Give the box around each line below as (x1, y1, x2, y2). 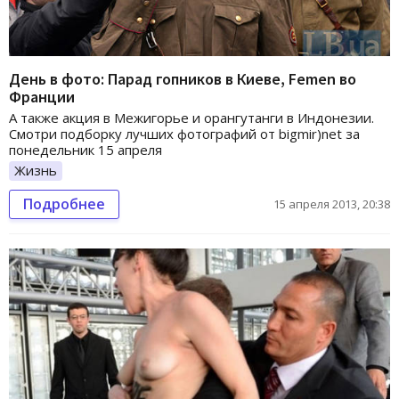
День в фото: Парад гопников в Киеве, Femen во (9, 69, 356, 89)
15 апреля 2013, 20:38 (273, 195, 390, 212)
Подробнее (23, 193, 105, 214)
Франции (9, 86, 75, 107)
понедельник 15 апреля (9, 141, 162, 159)
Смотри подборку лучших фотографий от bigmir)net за (9, 125, 360, 142)
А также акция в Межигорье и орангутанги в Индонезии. (9, 109, 374, 126)
